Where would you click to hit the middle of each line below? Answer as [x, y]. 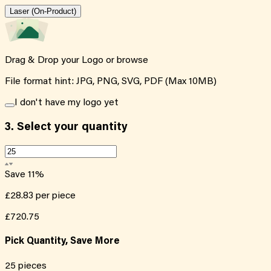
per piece [56, 196]
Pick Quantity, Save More [62, 242]
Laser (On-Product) [43, 11]
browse [132, 60]
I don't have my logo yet [67, 103]
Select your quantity [71, 127]
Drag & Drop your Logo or [61, 60]
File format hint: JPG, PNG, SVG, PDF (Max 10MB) [111, 81]
